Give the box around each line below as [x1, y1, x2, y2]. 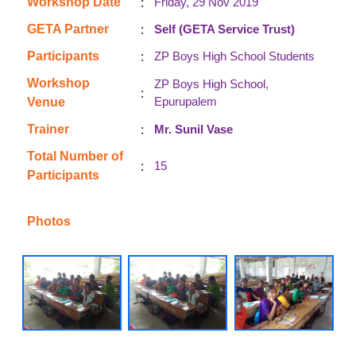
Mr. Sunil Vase [154, 122, 233, 136]
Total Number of [27, 149, 123, 163]
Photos [27, 215, 71, 228]
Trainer [27, 122, 69, 136]
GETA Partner [27, 22, 109, 36]
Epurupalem [154, 95, 217, 108]
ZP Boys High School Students [154, 49, 315, 63]
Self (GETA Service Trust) [154, 22, 295, 36]
